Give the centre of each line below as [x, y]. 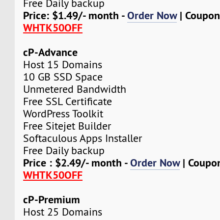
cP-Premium [52, 199]
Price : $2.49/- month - [77, 162]
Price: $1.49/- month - [75, 15]
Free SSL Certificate [68, 101]
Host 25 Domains [63, 212]
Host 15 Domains [63, 64]
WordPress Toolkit [63, 113]
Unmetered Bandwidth [75, 89]
